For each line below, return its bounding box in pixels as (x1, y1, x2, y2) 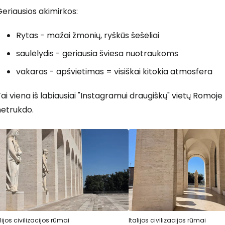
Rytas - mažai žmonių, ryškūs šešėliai (16, 29, 159, 41)
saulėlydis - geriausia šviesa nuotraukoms (16, 47, 178, 59)
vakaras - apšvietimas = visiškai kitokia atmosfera (16, 65, 212, 77)
